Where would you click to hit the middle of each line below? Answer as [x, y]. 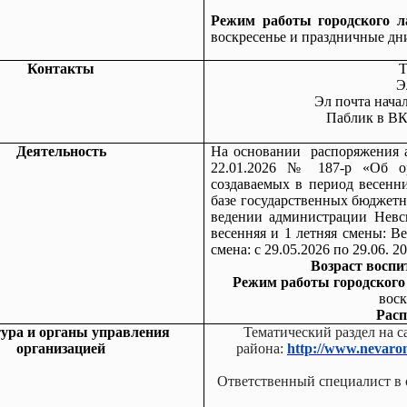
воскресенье [248, 37]
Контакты [61, 69]
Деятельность [61, 151]
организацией [61, 348]
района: [262, 348]
